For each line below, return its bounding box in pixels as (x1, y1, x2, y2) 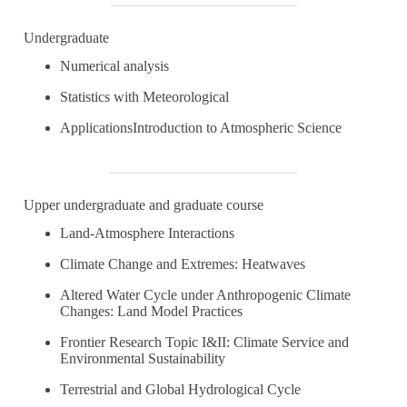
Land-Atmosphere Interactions (60, 225, 234, 241)
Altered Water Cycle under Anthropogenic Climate (60, 287, 351, 303)
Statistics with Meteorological (60, 89, 229, 104)
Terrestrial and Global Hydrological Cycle (60, 382, 301, 397)
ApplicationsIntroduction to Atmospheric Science (60, 120, 345, 135)
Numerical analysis (60, 58, 169, 74)
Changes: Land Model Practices (60, 303, 246, 319)
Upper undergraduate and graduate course (24, 197, 267, 213)
